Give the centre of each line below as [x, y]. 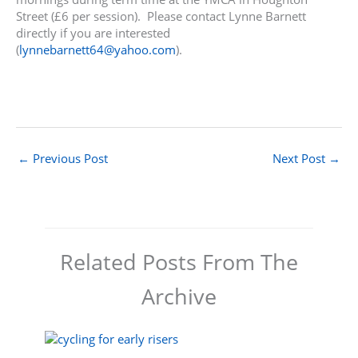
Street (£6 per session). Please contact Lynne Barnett [161, 16]
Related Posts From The [179, 262]
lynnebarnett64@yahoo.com [97, 49]
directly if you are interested [93, 32]
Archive [179, 296]
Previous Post [69, 159]
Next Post [300, 159]
